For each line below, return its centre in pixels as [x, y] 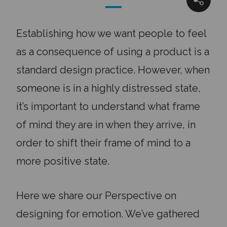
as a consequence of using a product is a [113, 52]
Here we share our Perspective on [96, 196]
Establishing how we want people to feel [111, 33]
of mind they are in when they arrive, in [106, 125]
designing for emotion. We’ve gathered [108, 214]
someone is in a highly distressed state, [108, 88]
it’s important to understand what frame [108, 106]
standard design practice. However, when [113, 70]
